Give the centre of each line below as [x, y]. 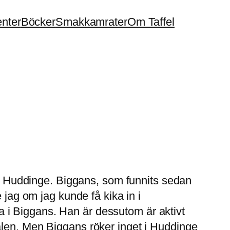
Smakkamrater [91, 22]
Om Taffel [151, 22]
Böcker [38, 22]
